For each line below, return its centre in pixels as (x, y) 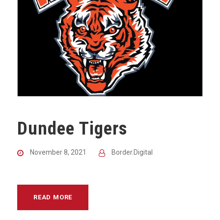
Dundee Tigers (72, 128)
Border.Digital (132, 152)
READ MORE (53, 197)
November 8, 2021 (58, 152)
